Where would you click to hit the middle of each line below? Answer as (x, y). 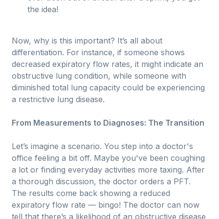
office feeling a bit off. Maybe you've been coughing (108, 158)
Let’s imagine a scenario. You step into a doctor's (102, 146)
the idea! (43, 9)
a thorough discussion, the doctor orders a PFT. (101, 181)
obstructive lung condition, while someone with (99, 76)
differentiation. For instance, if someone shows (98, 52)
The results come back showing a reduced (91, 193)
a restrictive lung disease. (58, 99)
